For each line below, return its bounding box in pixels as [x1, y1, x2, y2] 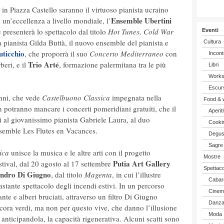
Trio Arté [28, 59, 59, 70]
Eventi [202, 27, 218, 33]
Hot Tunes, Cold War [108, 26, 173, 36]
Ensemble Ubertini [111, 15, 171, 26]
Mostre [203, 153, 220, 159]
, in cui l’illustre [112, 169, 161, 179]
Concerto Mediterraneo [89, 48, 163, 58]
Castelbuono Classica [42, 92, 110, 102]
